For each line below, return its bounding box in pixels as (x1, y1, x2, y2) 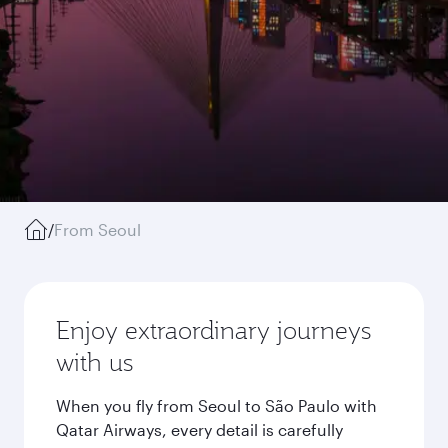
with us (56, 346, 133, 378)
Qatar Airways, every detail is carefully (56, 420, 343, 439)
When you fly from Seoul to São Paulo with (56, 396, 377, 415)
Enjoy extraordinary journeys (56, 314, 371, 346)
